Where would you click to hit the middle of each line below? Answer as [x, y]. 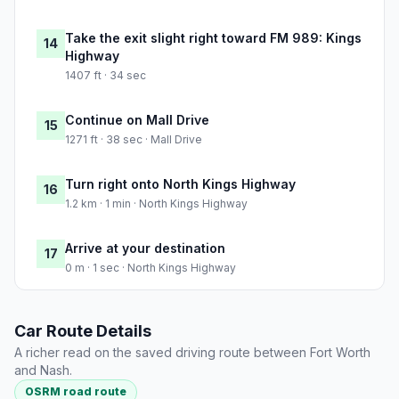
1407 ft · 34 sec [106, 76]
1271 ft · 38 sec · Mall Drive [134, 140]
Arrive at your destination [145, 248]
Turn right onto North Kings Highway [180, 184]
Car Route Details [83, 331]
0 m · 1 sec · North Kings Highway [151, 268]
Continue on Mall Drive [137, 120]
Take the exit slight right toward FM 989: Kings [213, 38]
